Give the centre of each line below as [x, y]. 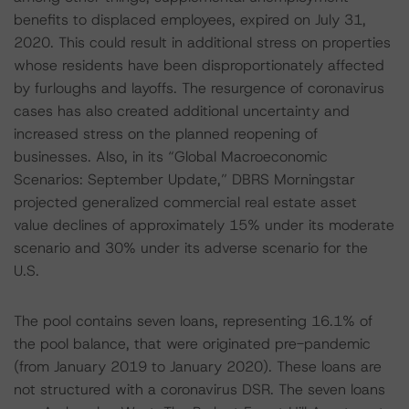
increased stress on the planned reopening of [166, 134]
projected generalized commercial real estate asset [185, 202]
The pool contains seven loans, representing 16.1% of [193, 321]
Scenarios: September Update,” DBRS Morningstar [184, 179]
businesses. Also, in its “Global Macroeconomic [171, 157]
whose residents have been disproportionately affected [199, 65]
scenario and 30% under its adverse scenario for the [191, 248]
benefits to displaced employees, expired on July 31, [190, 20]
